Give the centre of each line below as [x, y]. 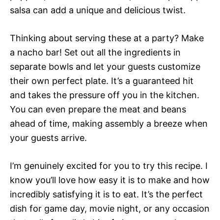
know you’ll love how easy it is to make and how [110, 180]
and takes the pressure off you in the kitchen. [105, 95]
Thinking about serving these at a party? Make [107, 38]
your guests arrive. [48, 138]
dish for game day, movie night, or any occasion [110, 209]
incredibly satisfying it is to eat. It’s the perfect [106, 194]
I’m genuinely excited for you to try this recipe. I [109, 166]
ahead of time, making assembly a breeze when [109, 124]
